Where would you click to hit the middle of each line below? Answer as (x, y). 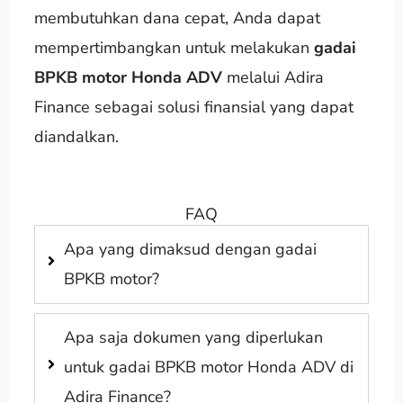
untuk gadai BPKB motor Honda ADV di (208, 367)
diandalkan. (76, 136)
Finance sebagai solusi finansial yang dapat (193, 107)
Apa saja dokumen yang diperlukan (193, 337)
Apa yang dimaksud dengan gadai (190, 249)
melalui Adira (273, 77)
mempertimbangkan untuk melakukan (174, 47)
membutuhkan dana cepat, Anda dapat (177, 18)
